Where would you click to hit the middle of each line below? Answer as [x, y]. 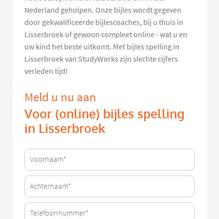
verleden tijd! [46, 71]
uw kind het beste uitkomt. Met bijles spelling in [102, 47]
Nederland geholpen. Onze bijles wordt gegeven [103, 10]
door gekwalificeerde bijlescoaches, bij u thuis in [104, 22]
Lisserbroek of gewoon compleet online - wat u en [106, 34]
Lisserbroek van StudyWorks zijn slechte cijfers [101, 59]
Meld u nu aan [60, 97]
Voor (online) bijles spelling [104, 114]
